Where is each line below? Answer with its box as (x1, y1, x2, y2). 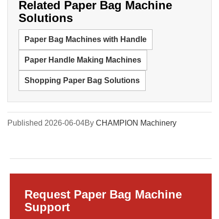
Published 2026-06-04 (7, 118, 85, 127)
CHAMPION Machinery (96, 118, 176, 127)
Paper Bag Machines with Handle (24, 35, 147, 44)
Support (24, 200, 70, 214)
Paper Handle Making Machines (24, 55, 141, 64)
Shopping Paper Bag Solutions (24, 76, 140, 85)
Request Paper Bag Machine (24, 187, 182, 201)
